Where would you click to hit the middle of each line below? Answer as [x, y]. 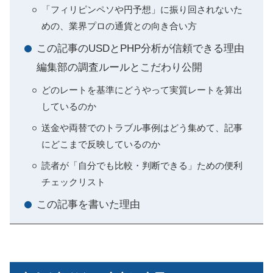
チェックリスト [73, 182]
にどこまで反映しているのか [101, 144]
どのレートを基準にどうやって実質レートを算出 [142, 90]
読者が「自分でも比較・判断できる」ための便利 [142, 166]
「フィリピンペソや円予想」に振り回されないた [142, 10]
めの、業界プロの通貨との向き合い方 [119, 26]
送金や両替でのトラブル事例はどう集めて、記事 [142, 128]
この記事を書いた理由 [88, 205]
